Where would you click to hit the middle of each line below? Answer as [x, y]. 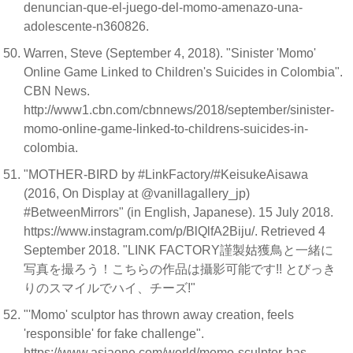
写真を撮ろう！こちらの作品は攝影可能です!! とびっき [180, 269]
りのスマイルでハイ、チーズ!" [111, 288]
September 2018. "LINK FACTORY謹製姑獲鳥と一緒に [178, 250]
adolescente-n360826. [88, 26]
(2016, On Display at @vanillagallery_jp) [137, 193]
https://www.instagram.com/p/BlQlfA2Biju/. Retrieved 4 [175, 231]
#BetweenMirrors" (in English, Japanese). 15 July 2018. [178, 212]
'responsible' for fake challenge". [114, 334]
